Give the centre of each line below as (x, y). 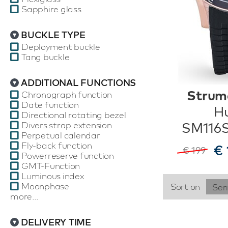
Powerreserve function (68, 155)
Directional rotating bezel (74, 115)
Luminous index (53, 176)
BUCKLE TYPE (53, 35)
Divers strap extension (67, 125)
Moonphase (45, 186)
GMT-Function (51, 166)
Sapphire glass (51, 9)
